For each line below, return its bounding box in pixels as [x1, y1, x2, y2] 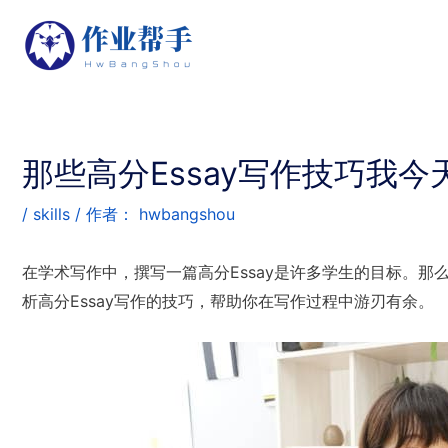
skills [33, 204, 70, 224]
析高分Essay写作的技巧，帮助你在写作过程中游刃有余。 [22, 291, 434, 311]
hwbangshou [139, 204, 235, 224]
